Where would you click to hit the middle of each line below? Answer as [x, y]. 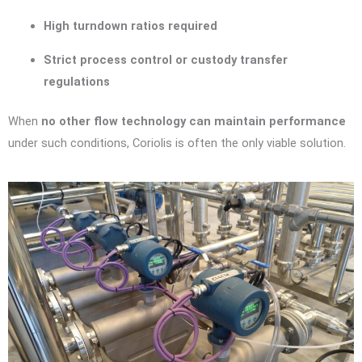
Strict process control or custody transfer [165, 59]
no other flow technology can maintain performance [194, 121]
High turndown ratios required [130, 26]
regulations [76, 81]
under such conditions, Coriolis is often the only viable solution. [177, 143]
